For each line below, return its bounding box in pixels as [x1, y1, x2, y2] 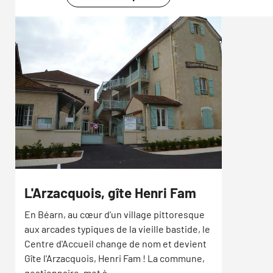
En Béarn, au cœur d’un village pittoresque [24, 208, 205, 221]
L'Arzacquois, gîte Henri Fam [24, 184, 196, 202]
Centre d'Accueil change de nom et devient [24, 238, 207, 250]
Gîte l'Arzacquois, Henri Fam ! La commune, [24, 252, 205, 264]
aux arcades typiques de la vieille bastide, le [24, 223, 210, 235]
